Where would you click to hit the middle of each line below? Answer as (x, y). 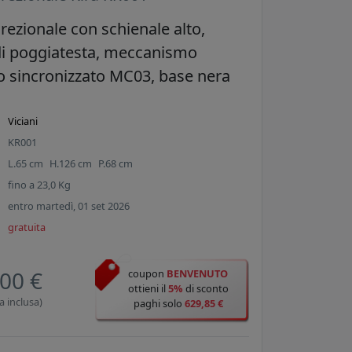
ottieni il (148, 289)
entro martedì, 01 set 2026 (69, 206)
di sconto (205, 289)
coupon (148, 274)
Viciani (23, 121)
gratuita (27, 227)
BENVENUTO (198, 274)
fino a (23, 185)
